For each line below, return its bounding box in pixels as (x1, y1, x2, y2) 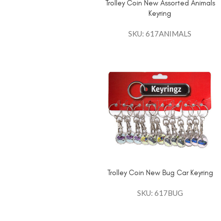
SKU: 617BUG (137, 188, 183, 197)
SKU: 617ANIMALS (128, 29, 192, 38)
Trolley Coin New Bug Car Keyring (107, 168, 213, 177)
